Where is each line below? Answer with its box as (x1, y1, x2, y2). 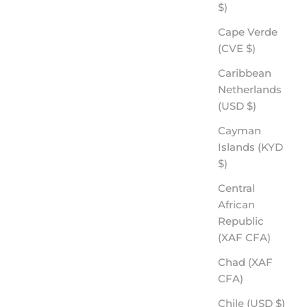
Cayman (218, 123, 261, 137)
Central (218, 181, 255, 195)
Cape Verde (218, 25, 278, 38)
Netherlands (218, 82, 282, 96)
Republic (218, 214, 264, 228)
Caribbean (218, 66, 271, 79)
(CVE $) (246, 41, 256, 55)
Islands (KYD (218, 140, 283, 153)
